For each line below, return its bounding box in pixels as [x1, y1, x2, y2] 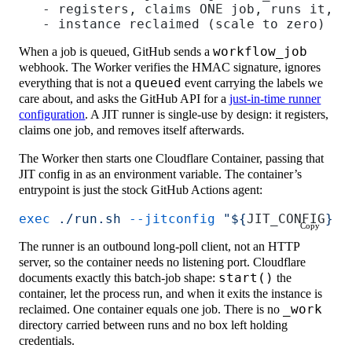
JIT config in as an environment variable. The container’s [19, 167, 302, 182]
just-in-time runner [229, 91, 321, 106]
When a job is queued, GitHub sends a [19, 44, 214, 59]
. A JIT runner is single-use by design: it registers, [85, 107, 329, 122]
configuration [19, 107, 86, 122]
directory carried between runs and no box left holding [19, 317, 288, 333]
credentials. [19, 333, 75, 349]
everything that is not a [19, 75, 135, 90]
